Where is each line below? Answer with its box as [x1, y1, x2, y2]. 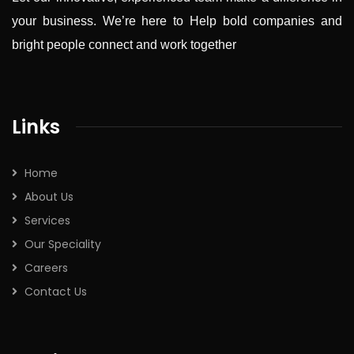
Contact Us [24, 283, 87, 299]
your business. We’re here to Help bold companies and [12, 13, 342, 28]
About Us [24, 188, 73, 205]
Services [24, 212, 70, 228]
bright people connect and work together [12, 37, 236, 51]
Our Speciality [24, 235, 101, 252]
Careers [24, 259, 68, 276]
